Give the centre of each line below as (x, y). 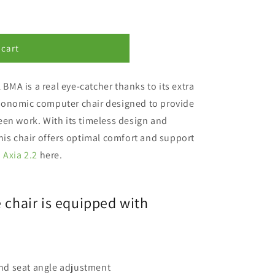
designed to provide (150, 103)
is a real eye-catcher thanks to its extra (109, 86)
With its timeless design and (104, 121)
